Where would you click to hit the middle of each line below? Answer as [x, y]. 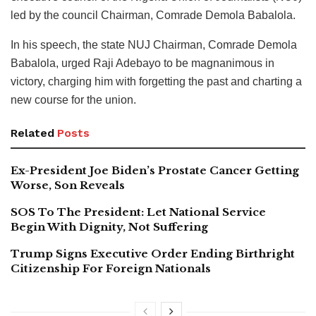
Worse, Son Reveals [68, 186]
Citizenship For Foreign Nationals [111, 269]
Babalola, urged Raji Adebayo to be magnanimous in [142, 63]
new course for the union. [73, 100]
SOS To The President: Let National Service [138, 212]
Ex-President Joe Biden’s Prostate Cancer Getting [155, 171]
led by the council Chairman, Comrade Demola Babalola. [153, 16]
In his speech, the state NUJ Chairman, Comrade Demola [154, 45]
